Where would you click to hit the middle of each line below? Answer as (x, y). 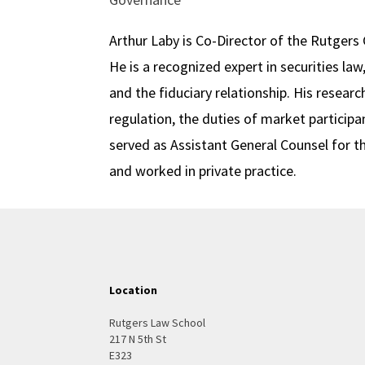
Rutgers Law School (158, 323)
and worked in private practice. (203, 171)
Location (134, 290)
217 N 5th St (138, 339)
